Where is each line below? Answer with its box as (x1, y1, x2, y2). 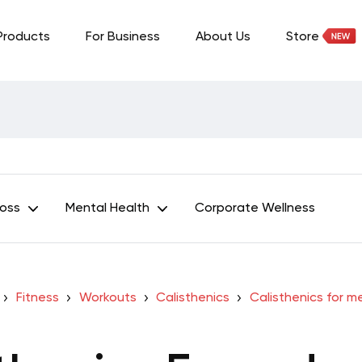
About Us (196, 31, 250, 44)
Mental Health (65, 202, 149, 215)
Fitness (15, 292, 59, 305)
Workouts (78, 292, 137, 305)
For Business (86, 31, 160, 44)
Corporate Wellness (195, 202, 315, 215)
